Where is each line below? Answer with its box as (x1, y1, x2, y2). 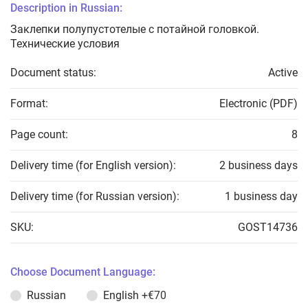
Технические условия (10, 37, 120, 51)
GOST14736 (238, 221, 298, 234)
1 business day (225, 190, 298, 203)
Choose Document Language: (10, 265, 155, 279)
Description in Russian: (10, 1, 122, 15)
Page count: (10, 128, 68, 142)
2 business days (219, 159, 298, 173)
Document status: (10, 66, 96, 80)
